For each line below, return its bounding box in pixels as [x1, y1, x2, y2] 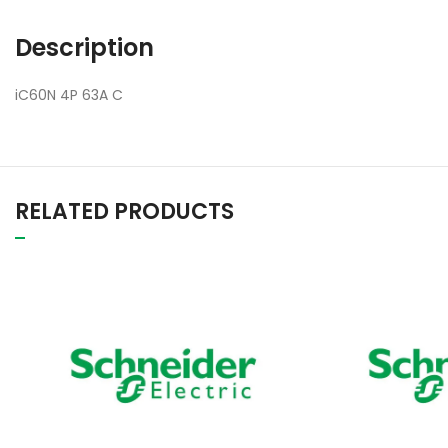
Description [15, 31, 154, 64]
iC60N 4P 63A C [15, 85, 123, 105]
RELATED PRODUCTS [15, 196, 234, 227]
